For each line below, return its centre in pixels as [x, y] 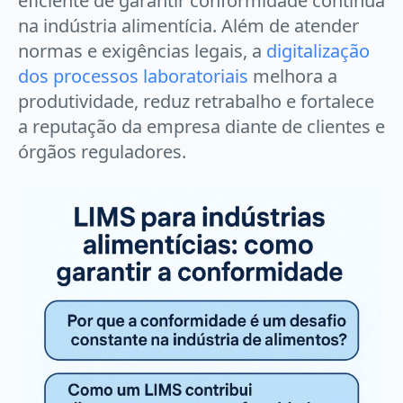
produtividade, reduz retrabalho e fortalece [196, 101]
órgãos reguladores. [102, 152]
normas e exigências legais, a [142, 51]
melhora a [293, 76]
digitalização [318, 51]
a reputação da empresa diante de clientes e [201, 126]
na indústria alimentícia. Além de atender [188, 26]
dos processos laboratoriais [133, 76]
